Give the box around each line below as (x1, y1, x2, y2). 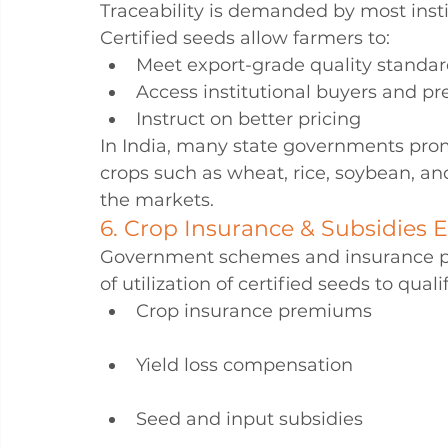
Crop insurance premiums (136, 300, 372, 322)
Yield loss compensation (136, 354, 353, 376)
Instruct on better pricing (136, 108, 361, 130)
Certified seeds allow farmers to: (100, 27, 390, 49)
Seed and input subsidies (136, 408, 363, 430)
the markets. (100, 189, 214, 211)
